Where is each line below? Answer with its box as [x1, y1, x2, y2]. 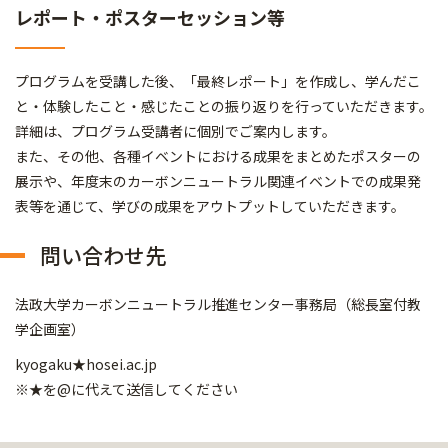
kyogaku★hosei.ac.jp [15, 353, 157, 374]
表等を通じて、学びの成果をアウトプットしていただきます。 [15, 195, 405, 216]
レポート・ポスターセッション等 [15, 3, 285, 30]
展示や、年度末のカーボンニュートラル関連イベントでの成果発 [15, 170, 421, 191]
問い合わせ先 [40, 239, 166, 270]
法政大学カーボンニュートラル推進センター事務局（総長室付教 [15, 293, 421, 314]
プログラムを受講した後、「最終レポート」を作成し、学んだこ [15, 70, 421, 91]
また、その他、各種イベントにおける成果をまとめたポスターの [15, 145, 421, 166]
